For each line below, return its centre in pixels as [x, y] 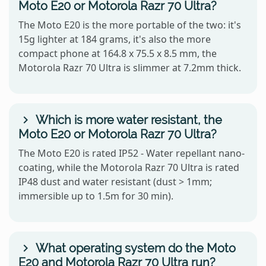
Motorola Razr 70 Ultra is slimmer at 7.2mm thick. [130, 68]
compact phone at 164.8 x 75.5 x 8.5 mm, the [118, 54]
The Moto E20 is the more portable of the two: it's [130, 25]
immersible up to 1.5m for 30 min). [96, 196]
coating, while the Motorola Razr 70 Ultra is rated [129, 168]
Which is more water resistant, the [127, 120]
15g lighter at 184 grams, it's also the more [115, 39]
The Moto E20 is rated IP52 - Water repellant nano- [132, 153]
